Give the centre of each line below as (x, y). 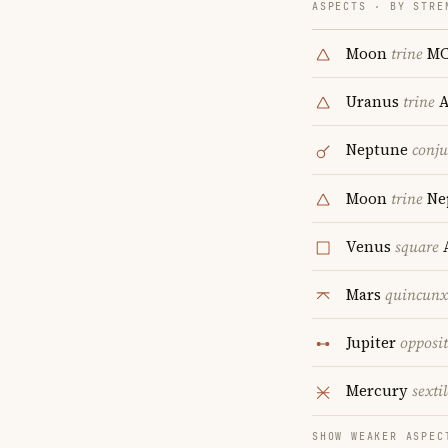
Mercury (379, 391)
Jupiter (373, 343)
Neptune (379, 150)
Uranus (374, 102)
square (417, 246)
